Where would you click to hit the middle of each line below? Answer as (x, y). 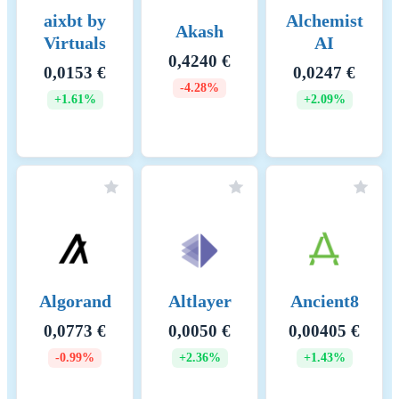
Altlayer (199, 301)
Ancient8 (324, 301)
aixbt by (75, 20)
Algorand (75, 301)
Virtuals (75, 42)
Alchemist (324, 20)
